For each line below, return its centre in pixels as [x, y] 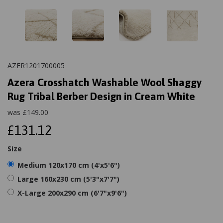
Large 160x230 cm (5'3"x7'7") [68, 179]
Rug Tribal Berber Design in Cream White [101, 96]
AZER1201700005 [36, 65]
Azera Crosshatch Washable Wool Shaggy [105, 82]
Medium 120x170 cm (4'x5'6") [69, 165]
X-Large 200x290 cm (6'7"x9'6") [72, 193]
